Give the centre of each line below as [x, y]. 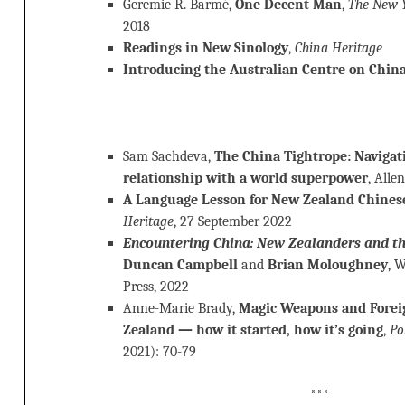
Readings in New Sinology [206, 48]
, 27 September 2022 [233, 222]
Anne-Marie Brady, [181, 309]
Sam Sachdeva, [169, 157]
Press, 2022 [156, 287]
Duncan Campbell [180, 265]
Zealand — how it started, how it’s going [253, 330]
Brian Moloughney [328, 265]
